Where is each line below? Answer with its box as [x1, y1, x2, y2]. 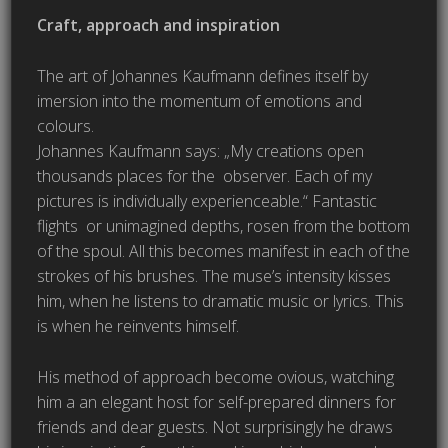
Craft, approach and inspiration [37, 14, 281, 37]
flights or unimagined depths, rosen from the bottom [37, 215, 411, 238]
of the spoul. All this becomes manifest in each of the [37, 240, 411, 263]
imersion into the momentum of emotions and [37, 90, 363, 113]
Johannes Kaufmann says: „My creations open [37, 140, 365, 163]
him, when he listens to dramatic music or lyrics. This [37, 290, 405, 313]
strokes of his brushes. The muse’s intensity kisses [37, 265, 392, 288]
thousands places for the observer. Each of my [37, 165, 373, 188]
